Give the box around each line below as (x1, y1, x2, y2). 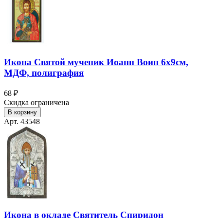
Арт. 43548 (4, 117, 40, 126)
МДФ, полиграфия (4, 67, 84, 78)
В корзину (8, 108, 37, 116)
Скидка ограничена (4, 98, 69, 107)
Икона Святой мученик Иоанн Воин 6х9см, (4, 56, 188, 67)
